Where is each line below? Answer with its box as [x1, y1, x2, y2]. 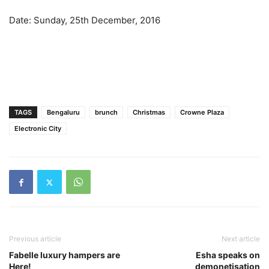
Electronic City [14, 124, 61, 133]
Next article [222, 234, 260, 243]
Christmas [133, 108, 165, 116]
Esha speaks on [196, 250, 260, 260]
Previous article [9, 234, 61, 243]
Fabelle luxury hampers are [9, 250, 120, 260]
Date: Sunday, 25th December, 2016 [9, 14, 160, 26]
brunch [95, 108, 118, 116]
